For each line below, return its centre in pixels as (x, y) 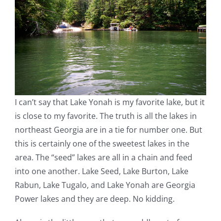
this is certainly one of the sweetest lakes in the (102, 144)
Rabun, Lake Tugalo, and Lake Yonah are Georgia (105, 185)
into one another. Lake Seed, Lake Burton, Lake (102, 171)
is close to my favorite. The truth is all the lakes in (106, 116)
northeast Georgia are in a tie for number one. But (109, 130)
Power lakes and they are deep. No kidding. (95, 199)
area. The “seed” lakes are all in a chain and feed (104, 158)
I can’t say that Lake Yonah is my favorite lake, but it (110, 102)
